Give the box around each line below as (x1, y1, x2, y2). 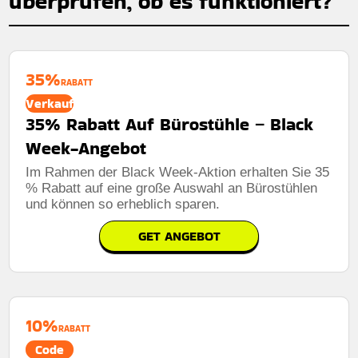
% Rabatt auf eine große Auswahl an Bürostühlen (26, 180, 318, 196)
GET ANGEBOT (137, 226, 221, 245)
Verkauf (26, 93, 74, 113)
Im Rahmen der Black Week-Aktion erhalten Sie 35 (26, 164, 330, 180)
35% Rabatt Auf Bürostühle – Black (26, 111, 314, 137)
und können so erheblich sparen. (26, 196, 221, 212)
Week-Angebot (26, 135, 147, 161)
